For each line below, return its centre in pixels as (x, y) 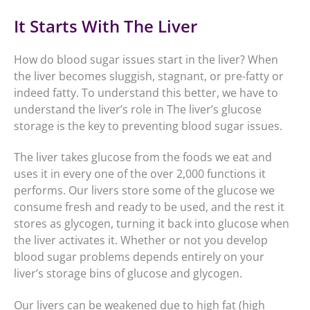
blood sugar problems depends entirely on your (139, 257)
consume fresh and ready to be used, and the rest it (149, 207)
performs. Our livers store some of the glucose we (144, 191)
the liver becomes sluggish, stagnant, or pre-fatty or (149, 76)
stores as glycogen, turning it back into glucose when (152, 224)
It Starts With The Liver (106, 26)
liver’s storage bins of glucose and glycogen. (128, 274)
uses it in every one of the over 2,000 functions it (140, 174)
